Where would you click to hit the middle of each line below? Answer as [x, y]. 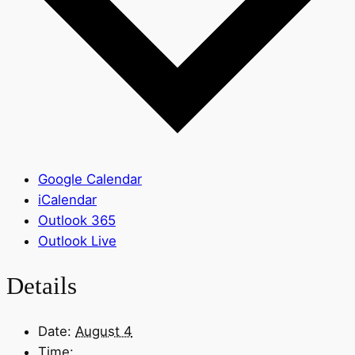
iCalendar [67, 199]
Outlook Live [77, 240]
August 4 [104, 332]
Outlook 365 [77, 220]
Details [42, 286]
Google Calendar [90, 179]
